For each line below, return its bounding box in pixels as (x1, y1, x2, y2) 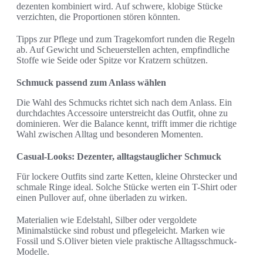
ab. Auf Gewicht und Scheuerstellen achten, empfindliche (16, 45, 230, 55)
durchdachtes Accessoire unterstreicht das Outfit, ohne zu (16, 108, 228, 119)
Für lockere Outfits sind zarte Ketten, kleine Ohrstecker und (16, 171, 237, 182)
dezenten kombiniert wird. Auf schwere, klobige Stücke (16, 1, 222, 12)
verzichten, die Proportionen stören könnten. (16, 12, 180, 22)
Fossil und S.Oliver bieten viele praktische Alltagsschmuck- (16, 236, 237, 247)
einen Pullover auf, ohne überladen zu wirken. (16, 193, 187, 203)
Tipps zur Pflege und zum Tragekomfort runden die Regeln (16, 34, 235, 45)
